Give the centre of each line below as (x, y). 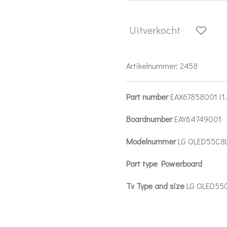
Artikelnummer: (152, 66)
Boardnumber (150, 119)
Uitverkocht (155, 30)
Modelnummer (152, 141)
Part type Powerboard (164, 164)
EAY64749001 (198, 119)
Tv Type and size (156, 186)
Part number (148, 97)
